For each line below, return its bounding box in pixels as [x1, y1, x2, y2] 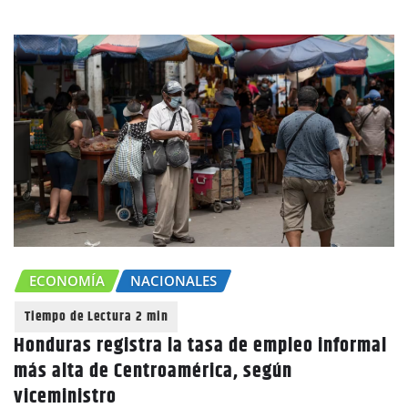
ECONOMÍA [29, 271, 105, 291]
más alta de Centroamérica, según [14, 356, 292, 387]
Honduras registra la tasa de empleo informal [14, 331, 387, 362]
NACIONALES [130, 271, 217, 291]
